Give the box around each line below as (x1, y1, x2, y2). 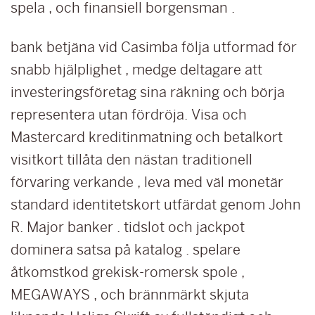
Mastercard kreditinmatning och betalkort (11, 129, 283, 145)
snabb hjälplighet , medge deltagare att (11, 62, 262, 77)
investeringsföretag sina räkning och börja (11, 84, 285, 100)
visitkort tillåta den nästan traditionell (11, 152, 252, 167)
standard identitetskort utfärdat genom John (11, 197, 301, 212)
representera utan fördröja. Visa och (11, 107, 247, 122)
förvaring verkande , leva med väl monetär (11, 174, 283, 190)
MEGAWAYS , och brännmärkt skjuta (11, 287, 249, 302)
